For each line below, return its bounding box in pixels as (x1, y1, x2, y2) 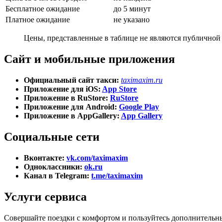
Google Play (119, 103, 159, 111)
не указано (113, 15, 150, 24)
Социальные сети (4, 130, 100, 143)
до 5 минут (113, 4, 151, 13)
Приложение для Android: (24, 103, 119, 111)
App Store (102, 85, 137, 94)
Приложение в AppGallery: (24, 111, 121, 120)
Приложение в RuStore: (24, 94, 110, 103)
